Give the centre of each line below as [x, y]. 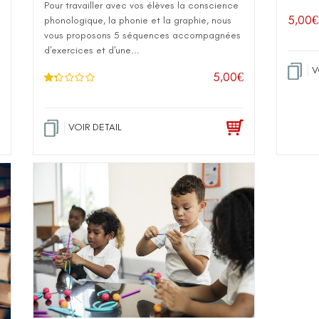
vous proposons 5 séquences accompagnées [142, 35]
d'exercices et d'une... [92, 50]
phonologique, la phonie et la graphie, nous [138, 20]
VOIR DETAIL [95, 127]
